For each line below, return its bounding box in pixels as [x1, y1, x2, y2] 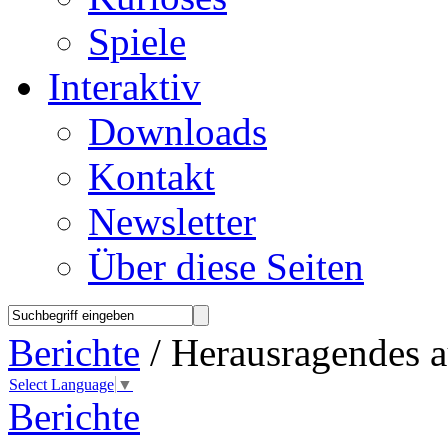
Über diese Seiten [88, 245, 364, 288]
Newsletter [88, 200, 256, 243]
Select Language [9, 376, 114, 394]
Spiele [88, 20, 186, 63]
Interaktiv [48, 65, 201, 108]
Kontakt [88, 155, 215, 198]
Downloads [88, 110, 267, 153]
